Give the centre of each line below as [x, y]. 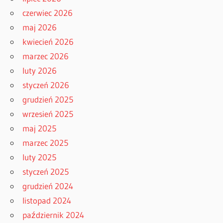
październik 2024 [54, 215]
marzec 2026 [46, 56]
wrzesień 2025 [48, 113]
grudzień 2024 [48, 186]
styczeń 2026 [46, 85]
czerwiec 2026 [48, 12]
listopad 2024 [47, 200]
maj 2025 [40, 128]
